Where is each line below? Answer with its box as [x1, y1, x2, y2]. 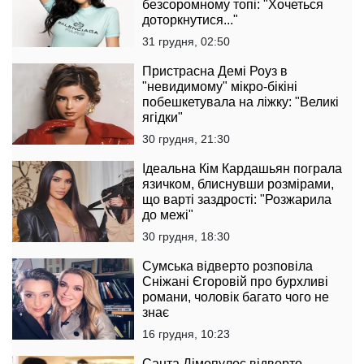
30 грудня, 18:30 [142, 230, 230, 244]
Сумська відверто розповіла [142, 259, 313, 274]
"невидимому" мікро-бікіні [142, 80, 297, 94]
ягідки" [142, 110, 183, 125]
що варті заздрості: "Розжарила [142, 193, 331, 207]
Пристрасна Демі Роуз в [142, 64, 288, 79]
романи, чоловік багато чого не [142, 290, 329, 305]
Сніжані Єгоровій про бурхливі [142, 275, 328, 289]
